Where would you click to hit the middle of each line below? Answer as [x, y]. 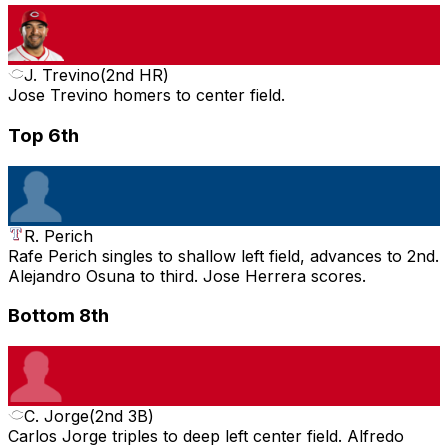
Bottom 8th [58, 316]
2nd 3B [121, 415]
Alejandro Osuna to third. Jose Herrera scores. [187, 275]
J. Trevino [62, 75]
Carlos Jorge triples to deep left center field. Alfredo [206, 435]
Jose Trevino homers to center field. [146, 95]
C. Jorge [56, 415]
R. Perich [58, 235]
